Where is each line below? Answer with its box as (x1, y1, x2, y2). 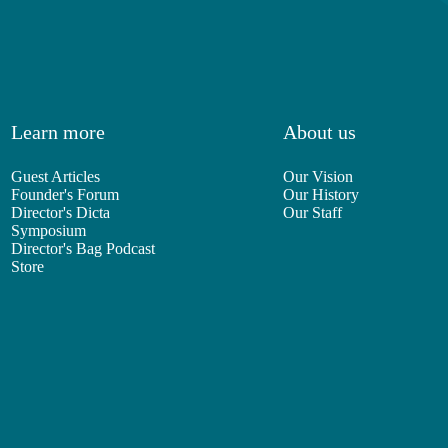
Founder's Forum (10, 186, 119, 204)
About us (283, 121, 357, 144)
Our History (283, 186, 360, 204)
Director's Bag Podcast (10, 240, 155, 258)
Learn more (10, 121, 105, 144)
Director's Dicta (10, 204, 110, 222)
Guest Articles (10, 168, 100, 186)
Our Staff (283, 204, 343, 222)
